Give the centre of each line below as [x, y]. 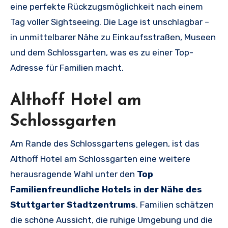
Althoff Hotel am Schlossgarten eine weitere [100, 159]
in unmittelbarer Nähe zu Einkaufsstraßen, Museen [113, 37]
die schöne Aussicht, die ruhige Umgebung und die [111, 220]
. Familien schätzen [175, 204]
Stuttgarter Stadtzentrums [73, 204]
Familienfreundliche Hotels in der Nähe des [106, 189]
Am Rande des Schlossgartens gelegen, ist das [105, 143]
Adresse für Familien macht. [67, 68]
